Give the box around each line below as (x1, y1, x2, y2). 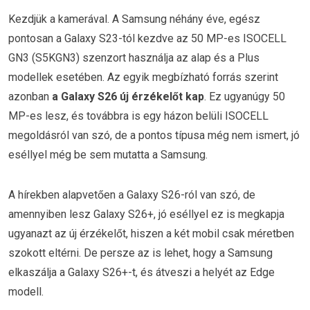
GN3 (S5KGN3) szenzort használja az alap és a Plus (8, 51, 259, 64)
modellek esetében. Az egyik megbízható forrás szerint (8, 70, 278, 84)
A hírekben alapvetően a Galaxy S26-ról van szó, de (8, 188, 255, 201)
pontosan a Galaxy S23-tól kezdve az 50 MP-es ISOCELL (8, 31, 286, 45)
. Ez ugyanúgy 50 (204, 89, 285, 103)
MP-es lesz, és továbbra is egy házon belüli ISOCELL (8, 109, 268, 122)
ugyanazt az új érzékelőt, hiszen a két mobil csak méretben (8, 226, 294, 240)
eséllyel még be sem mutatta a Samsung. (8, 147, 208, 161)
